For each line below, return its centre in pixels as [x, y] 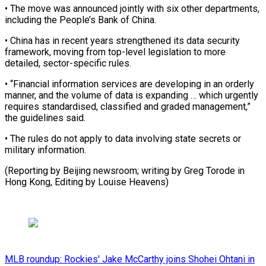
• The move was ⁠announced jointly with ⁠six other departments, [132, 8]
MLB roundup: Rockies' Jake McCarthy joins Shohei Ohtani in [130, 259]
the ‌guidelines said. [45, 118]
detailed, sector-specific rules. [68, 63]
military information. [45, 150]
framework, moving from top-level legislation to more [115, 52]
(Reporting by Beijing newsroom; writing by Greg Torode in [125, 170]
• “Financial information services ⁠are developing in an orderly [129, 84]
